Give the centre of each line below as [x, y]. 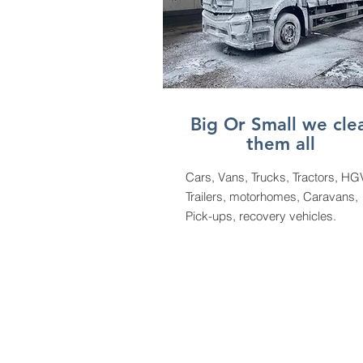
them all [284, 144]
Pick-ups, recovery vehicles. [261, 216]
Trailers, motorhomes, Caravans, [272, 196]
